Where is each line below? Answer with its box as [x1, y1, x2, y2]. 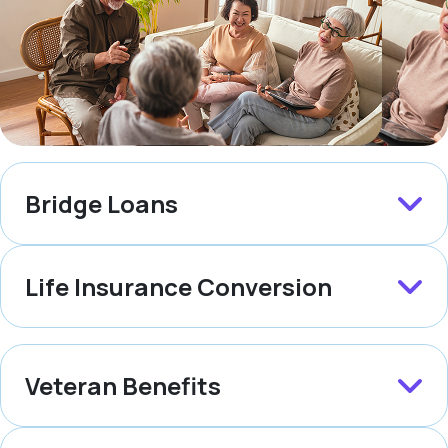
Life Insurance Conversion [25, 270, 332, 304]
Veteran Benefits [25, 369, 221, 403]
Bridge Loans [25, 187, 178, 221]
